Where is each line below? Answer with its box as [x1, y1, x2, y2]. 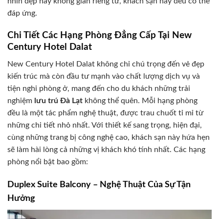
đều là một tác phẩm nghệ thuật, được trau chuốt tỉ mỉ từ [7, 109, 203, 117]
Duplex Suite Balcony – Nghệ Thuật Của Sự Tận [7, 180, 191, 190]
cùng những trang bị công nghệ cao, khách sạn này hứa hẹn [7, 133, 210, 141]
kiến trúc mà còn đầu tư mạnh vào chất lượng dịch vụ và [7, 72, 200, 80]
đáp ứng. [7, 9, 37, 18]
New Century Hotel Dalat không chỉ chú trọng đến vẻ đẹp [7, 60, 204, 68]
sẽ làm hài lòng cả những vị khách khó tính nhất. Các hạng [7, 145, 205, 153]
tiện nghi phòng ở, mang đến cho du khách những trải [7, 84, 190, 92]
